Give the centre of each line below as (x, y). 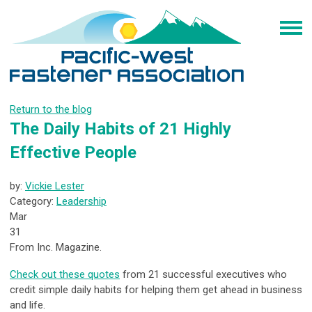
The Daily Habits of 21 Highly (120, 129)
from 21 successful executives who (203, 275)
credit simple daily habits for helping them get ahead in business (156, 290)
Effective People (73, 153)
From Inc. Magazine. (56, 248)
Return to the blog (51, 110)
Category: (33, 202)
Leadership (81, 202)
